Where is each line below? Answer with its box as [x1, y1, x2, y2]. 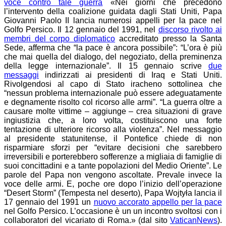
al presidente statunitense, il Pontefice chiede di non [4, 134, 222, 143]
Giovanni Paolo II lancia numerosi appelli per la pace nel [4, 16, 222, 25]
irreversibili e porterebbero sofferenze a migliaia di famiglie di [4, 152, 222, 161]
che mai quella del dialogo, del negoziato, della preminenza [4, 52, 222, 62]
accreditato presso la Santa [115, 34, 222, 43]
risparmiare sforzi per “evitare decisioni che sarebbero [4, 143, 222, 152]
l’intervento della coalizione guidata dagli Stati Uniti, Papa [4, 7, 222, 16]
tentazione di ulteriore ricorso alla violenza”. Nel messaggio [4, 125, 222, 134]
